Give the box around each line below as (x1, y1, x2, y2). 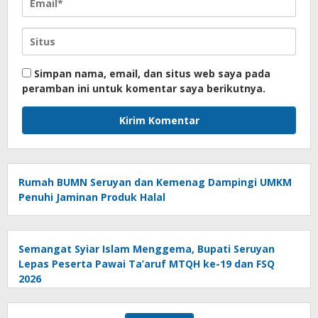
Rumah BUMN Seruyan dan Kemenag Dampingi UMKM (18, 175, 292, 189)
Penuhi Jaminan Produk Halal (18, 190, 165, 204)
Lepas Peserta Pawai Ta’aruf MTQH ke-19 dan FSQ (18, 256, 275, 270)
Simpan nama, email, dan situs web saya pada (34, 66, 270, 80)
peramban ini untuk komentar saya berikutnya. (22, 81, 265, 95)
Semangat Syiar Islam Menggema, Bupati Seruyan (18, 241, 275, 256)
